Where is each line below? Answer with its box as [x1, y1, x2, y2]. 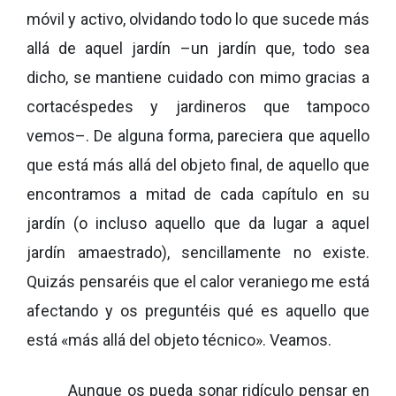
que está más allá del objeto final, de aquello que [27, 155, 369, 174]
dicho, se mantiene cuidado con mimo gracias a [27, 67, 369, 87]
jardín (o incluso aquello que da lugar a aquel [27, 213, 369, 232]
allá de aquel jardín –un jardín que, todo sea [27, 38, 369, 57]
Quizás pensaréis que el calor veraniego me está [27, 271, 369, 291]
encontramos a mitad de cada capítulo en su [27, 184, 369, 203]
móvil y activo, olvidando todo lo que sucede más [27, 9, 369, 28]
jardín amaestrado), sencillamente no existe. [27, 242, 369, 262]
